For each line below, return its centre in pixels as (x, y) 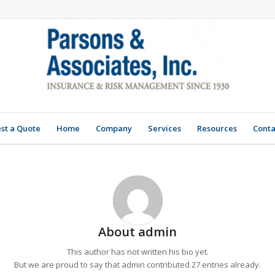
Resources (217, 128)
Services (165, 128)
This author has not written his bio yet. (137, 252)
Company (114, 128)
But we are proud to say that (68, 265)
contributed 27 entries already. (203, 265)
